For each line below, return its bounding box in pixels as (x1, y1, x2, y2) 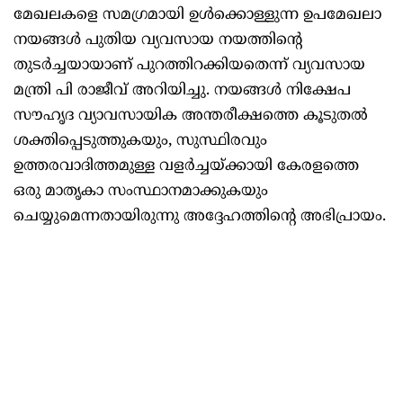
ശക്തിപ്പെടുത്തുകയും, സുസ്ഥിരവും (13, 131, 267, 152)
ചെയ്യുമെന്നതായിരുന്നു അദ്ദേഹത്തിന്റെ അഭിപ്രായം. (13, 207, 386, 228)
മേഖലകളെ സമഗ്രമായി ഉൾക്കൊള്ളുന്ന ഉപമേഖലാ (13, 5, 381, 26)
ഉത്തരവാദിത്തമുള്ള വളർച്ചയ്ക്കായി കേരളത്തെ (13, 157, 359, 177)
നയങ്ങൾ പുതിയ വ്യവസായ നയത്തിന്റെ (13, 31, 302, 51)
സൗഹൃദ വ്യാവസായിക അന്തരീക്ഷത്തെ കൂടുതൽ (13, 106, 368, 127)
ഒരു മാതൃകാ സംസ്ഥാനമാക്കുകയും (13, 182, 268, 202)
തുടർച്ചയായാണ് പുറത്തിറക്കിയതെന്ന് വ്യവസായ (13, 56, 365, 76)
